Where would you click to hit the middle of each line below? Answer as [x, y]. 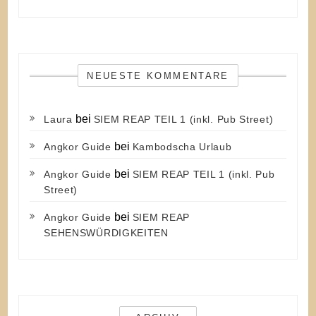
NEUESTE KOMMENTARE [158, 75]
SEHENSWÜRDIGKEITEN [106, 232]
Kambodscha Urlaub [182, 146]
